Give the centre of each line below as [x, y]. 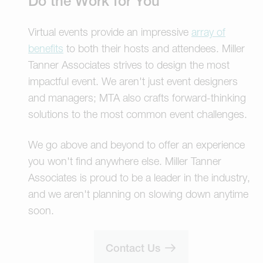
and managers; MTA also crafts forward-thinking [137, 98]
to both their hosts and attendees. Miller [154, 49]
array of [208, 32]
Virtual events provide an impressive [110, 32]
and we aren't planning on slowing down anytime [138, 194]
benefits [46, 49]
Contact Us [135, 248]
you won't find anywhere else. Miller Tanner [125, 161]
